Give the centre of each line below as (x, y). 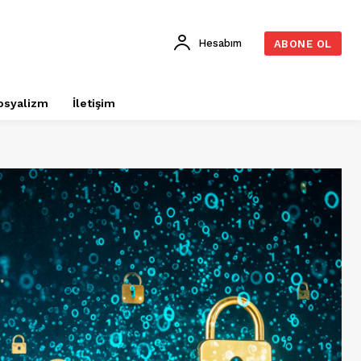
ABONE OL (303, 44)
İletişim (93, 104)
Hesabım (220, 43)
